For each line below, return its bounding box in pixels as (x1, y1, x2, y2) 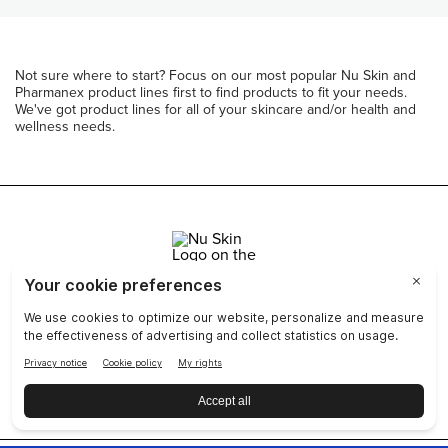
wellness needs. (15, 118, 119, 135)
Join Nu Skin (172, 311, 276, 331)
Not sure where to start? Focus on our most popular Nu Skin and (15, 67, 416, 84)
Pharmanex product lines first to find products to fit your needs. (15, 84, 407, 101)
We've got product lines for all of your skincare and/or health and (15, 101, 416, 118)
